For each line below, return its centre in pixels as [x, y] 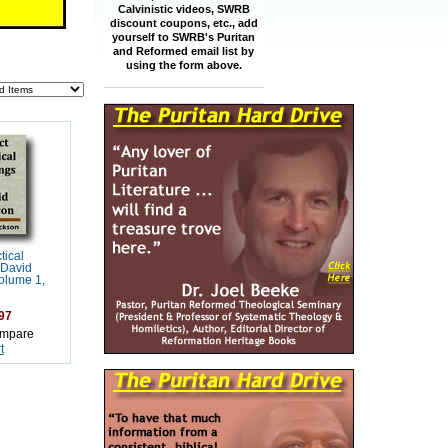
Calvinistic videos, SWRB [183, 9]
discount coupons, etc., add [183, 23]
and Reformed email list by [183, 51]
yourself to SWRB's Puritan [183, 37]
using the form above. [183, 65]
